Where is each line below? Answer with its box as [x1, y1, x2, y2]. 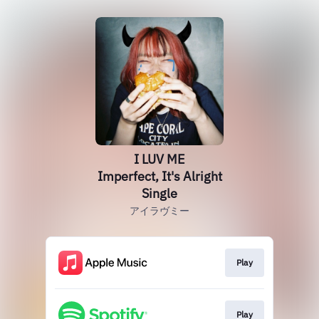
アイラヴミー [130, 204, 189, 217]
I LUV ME [134, 151, 185, 167]
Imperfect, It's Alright [97, 168, 222, 184]
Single [142, 185, 177, 202]
